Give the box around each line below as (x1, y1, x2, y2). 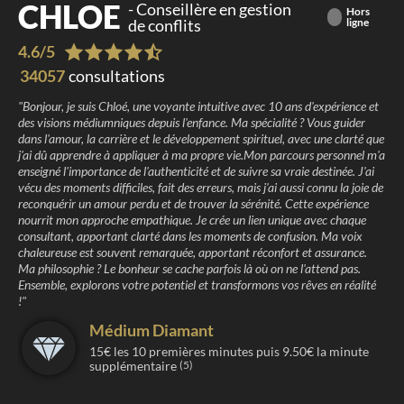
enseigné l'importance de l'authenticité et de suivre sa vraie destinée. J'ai (18, 162, 374, 179)
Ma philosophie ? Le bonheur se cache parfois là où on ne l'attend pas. (18, 260, 361, 276)
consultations (69, 65, 165, 86)
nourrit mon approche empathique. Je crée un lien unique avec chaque (18, 211, 366, 227)
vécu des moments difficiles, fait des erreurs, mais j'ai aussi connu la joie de (18, 179, 383, 195)
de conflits (128, 14, 201, 35)
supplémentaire (89, 357, 179, 373)
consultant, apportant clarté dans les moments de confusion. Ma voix (18, 227, 363, 243)
